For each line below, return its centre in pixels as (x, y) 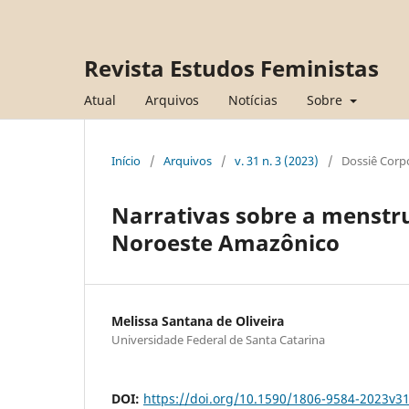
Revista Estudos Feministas (231, 68)
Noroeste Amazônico (225, 242)
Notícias (253, 100)
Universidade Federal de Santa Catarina (218, 339)
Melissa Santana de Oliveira (198, 320)
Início (126, 160)
